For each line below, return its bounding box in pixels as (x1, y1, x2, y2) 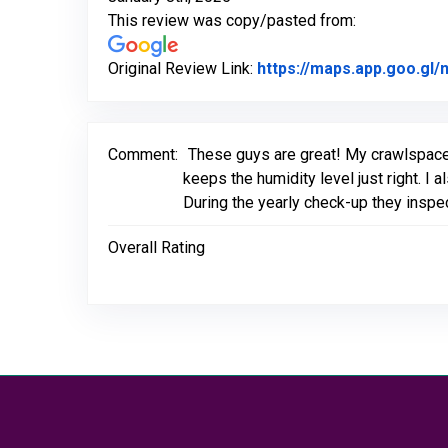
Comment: (108, 145, 178, 164)
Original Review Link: (108, 59, 257, 78)
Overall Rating (108, 238, 205, 257)
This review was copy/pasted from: (108, 11, 356, 30)
